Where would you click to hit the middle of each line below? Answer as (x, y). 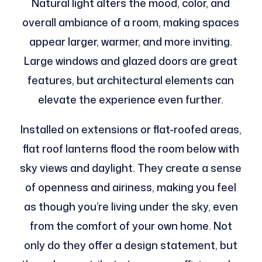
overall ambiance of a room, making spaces (131, 23)
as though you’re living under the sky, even (131, 207)
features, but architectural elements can (131, 80)
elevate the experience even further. (131, 100)
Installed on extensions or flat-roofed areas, (131, 130)
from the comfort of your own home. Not (131, 226)
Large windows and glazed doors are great (131, 61)
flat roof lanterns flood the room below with (131, 149)
